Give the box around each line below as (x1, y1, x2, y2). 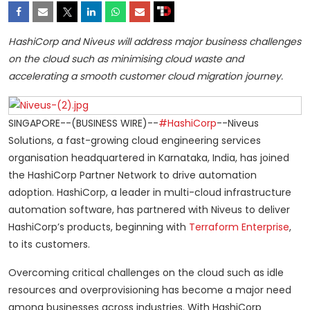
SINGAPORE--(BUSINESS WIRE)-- (8, 116, 158, 130)
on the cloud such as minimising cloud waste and (8, 51, 244, 66)
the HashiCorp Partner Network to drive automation (8, 167, 257, 182)
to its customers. (8, 237, 90, 251)
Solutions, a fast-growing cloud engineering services (8, 133, 261, 147)
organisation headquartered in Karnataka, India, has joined (8, 150, 289, 165)
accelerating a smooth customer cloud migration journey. (8, 69, 283, 83)
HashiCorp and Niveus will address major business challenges (8, 34, 301, 48)
